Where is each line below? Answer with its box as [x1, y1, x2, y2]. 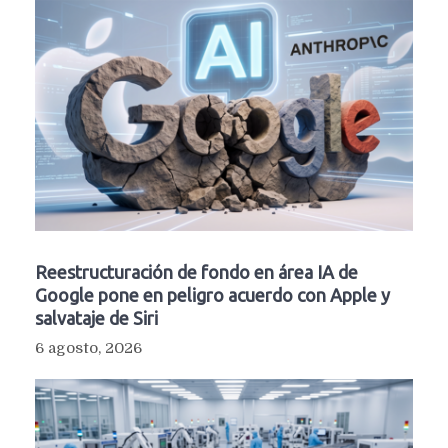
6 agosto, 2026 [35, 339, 142, 358]
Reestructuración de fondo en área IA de [35, 262, 358, 283]
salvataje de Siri [35, 308, 158, 329]
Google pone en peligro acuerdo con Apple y [35, 285, 390, 306]
